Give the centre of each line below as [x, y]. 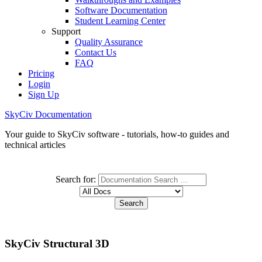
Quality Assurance [109, 42]
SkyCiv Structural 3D [57, 243]
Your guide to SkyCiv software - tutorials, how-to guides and [117, 134]
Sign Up [44, 94]
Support [66, 31]
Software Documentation [121, 10]
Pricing [41, 73]
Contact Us [96, 52]
